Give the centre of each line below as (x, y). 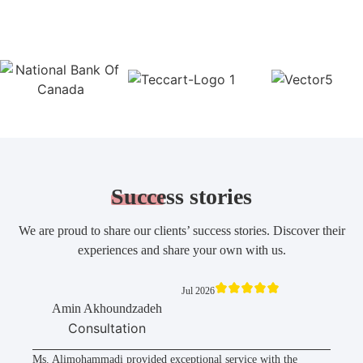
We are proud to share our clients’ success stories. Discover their (181, 231)
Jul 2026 (198, 291)
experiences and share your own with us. (181, 250)
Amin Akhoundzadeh (107, 309)
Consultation (107, 329)
